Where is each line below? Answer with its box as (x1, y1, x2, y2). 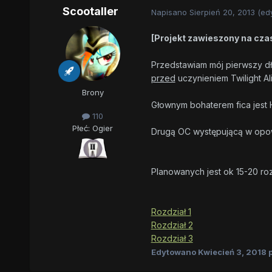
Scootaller (62, 5, 118, 18)
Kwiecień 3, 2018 (197, 247, 267, 257)
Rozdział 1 (151, 206, 191, 217)
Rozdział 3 (151, 233, 193, 244)
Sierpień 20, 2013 (189, 7, 255, 17)
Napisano (151, 7, 189, 17)
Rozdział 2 (151, 220, 193, 231)
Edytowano (151, 247, 198, 257)
